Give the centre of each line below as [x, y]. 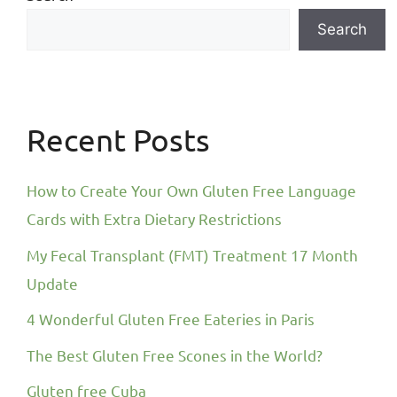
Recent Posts [118, 140]
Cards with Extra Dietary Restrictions [154, 219]
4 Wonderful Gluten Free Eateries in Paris [171, 319]
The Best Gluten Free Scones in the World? [175, 354]
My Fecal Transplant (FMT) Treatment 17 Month [192, 254]
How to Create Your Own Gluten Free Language [191, 191]
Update [52, 283]
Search [342, 30]
